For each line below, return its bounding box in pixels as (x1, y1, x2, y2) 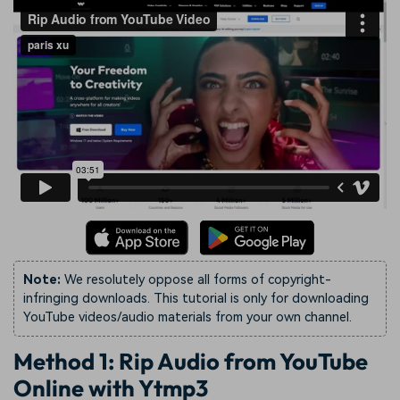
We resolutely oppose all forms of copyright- (61, 272, 331, 288)
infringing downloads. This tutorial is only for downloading (23, 291, 369, 307)
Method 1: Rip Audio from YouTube (13, 346, 368, 376)
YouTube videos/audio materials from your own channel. (23, 310, 352, 326)
